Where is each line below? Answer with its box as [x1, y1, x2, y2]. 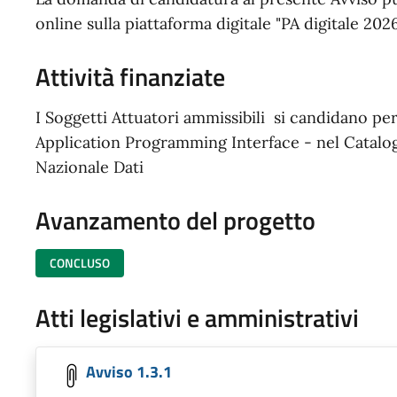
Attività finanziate [35, 57, 225, 96]
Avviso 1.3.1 [86, 359, 172, 384]
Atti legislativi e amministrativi [35, 298, 359, 337]
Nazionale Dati [35, 156, 148, 177]
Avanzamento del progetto [35, 200, 315, 239]
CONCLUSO [50, 253, 110, 272]
